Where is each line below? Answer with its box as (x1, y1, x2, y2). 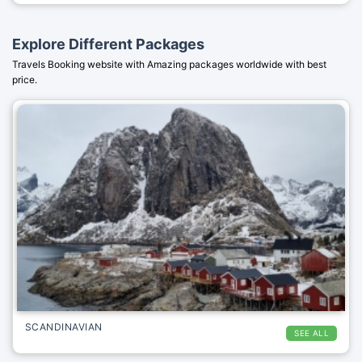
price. (12, 74, 37, 86)
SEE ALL (294, 327, 329, 338)
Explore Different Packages (12, 36, 204, 53)
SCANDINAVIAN (25, 320, 103, 333)
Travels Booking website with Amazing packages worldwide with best (12, 58, 326, 70)
